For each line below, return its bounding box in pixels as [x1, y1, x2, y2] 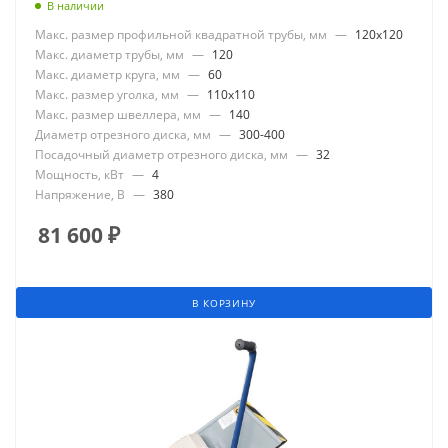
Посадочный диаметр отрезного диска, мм [35, 146, 288, 164]
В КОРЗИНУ [192, 296, 256, 311]
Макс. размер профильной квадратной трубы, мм [35, 26, 327, 44]
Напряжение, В [35, 186, 125, 204]
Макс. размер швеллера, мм [35, 106, 201, 124]
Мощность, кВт [35, 166, 124, 184]
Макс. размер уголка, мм [35, 86, 179, 104]
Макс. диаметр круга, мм [35, 66, 180, 84]
